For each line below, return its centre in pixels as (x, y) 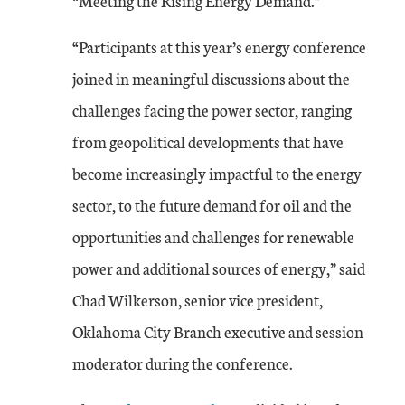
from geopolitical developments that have (208, 141)
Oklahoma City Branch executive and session (218, 331)
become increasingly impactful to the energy (217, 173)
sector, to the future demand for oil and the (212, 205)
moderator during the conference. (183, 363)
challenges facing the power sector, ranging (212, 110)
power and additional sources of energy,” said (219, 268)
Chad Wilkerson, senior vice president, (198, 300)
